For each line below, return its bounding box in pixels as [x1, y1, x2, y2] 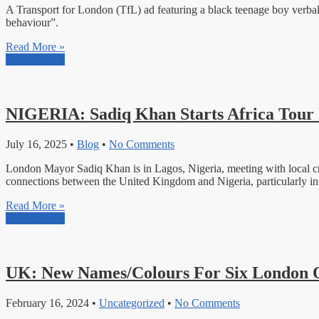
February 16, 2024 [6, 296, 89, 309]
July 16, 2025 [6, 137, 67, 150]
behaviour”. [6, 16, 58, 28]
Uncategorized [99, 296, 164, 309]
